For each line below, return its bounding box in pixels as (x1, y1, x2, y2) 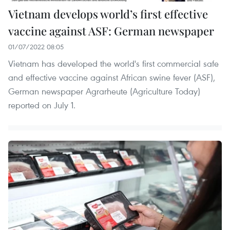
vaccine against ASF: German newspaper (8, 23, 214, 39)
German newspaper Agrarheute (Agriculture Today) (8, 85, 200, 97)
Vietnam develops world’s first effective (8, 6, 208, 22)
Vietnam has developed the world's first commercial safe (8, 57, 219, 69)
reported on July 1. (8, 99, 75, 111)
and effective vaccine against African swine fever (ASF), (8, 71, 215, 83)
